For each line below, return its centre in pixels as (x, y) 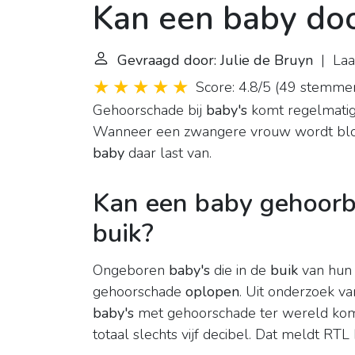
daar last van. (168, 153)
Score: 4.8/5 (233, 88)
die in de (240, 271)
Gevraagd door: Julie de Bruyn (215, 61)
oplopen (212, 292)
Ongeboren (131, 271)
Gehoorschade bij (149, 111)
